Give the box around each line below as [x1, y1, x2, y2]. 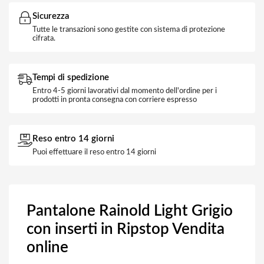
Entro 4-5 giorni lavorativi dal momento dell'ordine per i [32, 87, 217, 95]
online [27, 240, 68, 255]
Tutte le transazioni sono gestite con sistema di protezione [32, 26, 225, 34]
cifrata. [32, 35, 55, 42]
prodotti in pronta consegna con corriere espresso [32, 96, 197, 104]
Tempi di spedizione [32, 73, 109, 82]
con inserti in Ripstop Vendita [27, 222, 225, 237]
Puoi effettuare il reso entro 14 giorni [32, 148, 156, 156]
